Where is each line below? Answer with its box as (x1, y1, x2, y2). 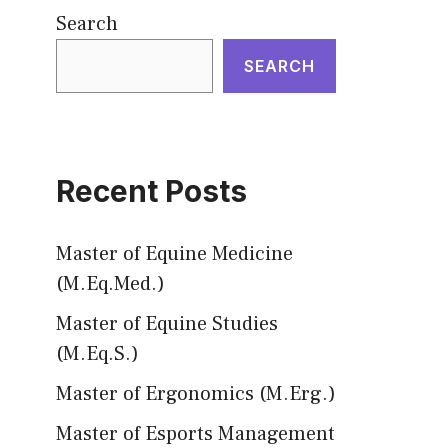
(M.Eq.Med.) (56, 271, 165, 297)
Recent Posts (56, 173, 247, 209)
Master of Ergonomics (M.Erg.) (56, 381, 336, 407)
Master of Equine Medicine (56, 241, 293, 267)
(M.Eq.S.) (56, 341, 139, 367)
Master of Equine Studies (56, 311, 278, 337)
